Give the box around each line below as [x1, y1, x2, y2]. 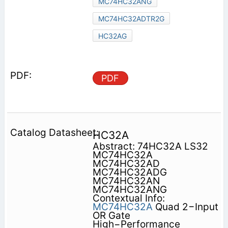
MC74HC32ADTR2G [98, 14, 164, 23]
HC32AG [98, 31, 127, 40]
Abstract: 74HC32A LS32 [92, 140, 208, 152]
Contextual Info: [92, 192, 165, 204]
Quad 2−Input [152, 201, 218, 213]
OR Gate [92, 209, 130, 221]
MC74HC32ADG [92, 166, 167, 178]
